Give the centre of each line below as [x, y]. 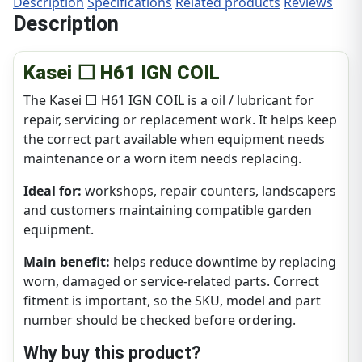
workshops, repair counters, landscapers [209, 191]
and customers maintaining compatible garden [168, 210]
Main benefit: [67, 262]
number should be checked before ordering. [160, 320]
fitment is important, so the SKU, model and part [172, 301]
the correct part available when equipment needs [174, 139]
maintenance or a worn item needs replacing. [162, 159]
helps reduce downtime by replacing [223, 262]
